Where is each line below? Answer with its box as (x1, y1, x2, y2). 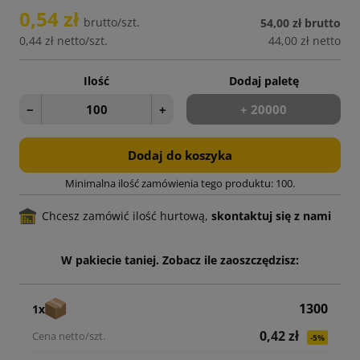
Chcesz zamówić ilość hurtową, (42, 208, 211, 224)
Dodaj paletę (228, 73, 299, 89)
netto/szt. (57, 33, 108, 49)
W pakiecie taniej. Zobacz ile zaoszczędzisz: (61, 252, 299, 268)
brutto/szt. (84, 14, 140, 31)
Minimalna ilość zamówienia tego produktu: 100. (65, 176, 295, 191)
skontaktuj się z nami (211, 208, 331, 224)
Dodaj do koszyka (128, 147, 232, 164)
